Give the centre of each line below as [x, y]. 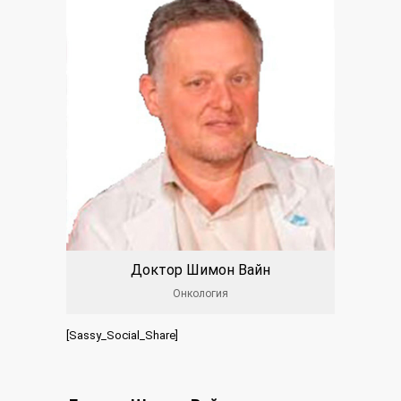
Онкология [200, 294]
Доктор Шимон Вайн [200, 270]
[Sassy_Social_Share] [122, 335]
